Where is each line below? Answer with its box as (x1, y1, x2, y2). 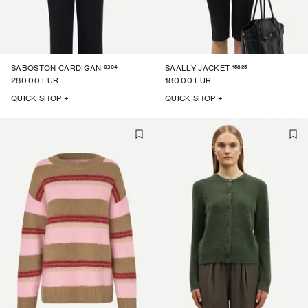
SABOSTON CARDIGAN (11, 63, 102, 73)
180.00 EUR (165, 76, 212, 85)
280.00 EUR (11, 76, 59, 85)
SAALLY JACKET (165, 63, 230, 73)
